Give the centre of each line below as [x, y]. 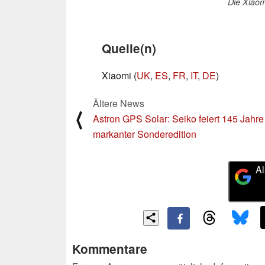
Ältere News [119, 103]
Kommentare [110, 249]
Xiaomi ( [119, 75]
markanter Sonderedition [145, 134]
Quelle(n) [129, 48]
